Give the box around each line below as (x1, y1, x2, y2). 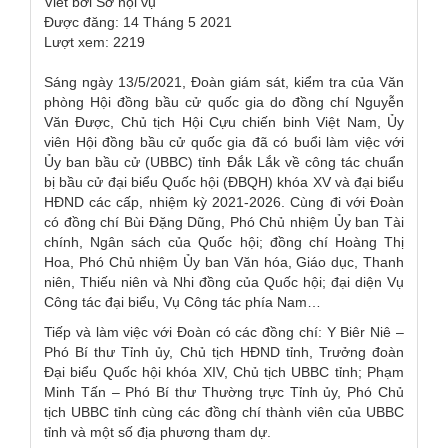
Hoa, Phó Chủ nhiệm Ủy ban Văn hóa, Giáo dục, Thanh (44, 253, 404, 270)
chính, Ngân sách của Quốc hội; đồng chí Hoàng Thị (44, 233, 404, 250)
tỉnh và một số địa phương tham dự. (44, 423, 271, 440)
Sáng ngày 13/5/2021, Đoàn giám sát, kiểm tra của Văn (44, 73, 404, 90)
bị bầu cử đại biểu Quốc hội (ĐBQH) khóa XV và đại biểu (44, 173, 404, 190)
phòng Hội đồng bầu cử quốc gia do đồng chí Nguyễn (44, 93, 404, 110)
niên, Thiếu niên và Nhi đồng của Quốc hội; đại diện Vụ (44, 273, 404, 290)
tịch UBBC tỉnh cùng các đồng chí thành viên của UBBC (44, 403, 404, 420)
